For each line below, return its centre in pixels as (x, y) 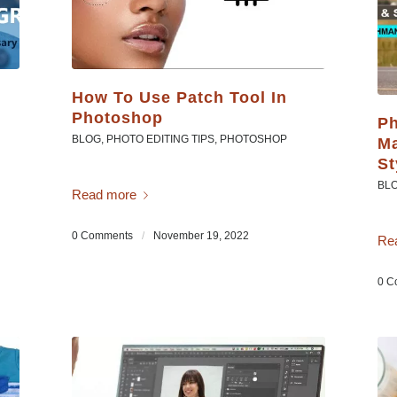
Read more (104, 194)
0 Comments (102, 236)
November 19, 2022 (201, 236)
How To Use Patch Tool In (179, 98)
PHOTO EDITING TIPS (160, 140)
